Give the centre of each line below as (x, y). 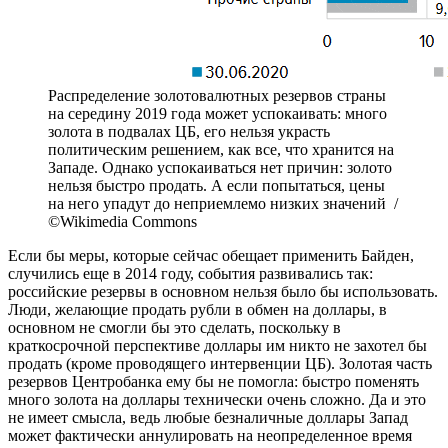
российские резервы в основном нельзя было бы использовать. (223, 292)
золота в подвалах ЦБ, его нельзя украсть (189, 132)
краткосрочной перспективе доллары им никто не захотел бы (217, 346)
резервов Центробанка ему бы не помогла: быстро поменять (213, 382)
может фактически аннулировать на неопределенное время (210, 436)
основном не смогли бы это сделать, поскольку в (174, 328)
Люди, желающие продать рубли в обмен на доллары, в (197, 310)
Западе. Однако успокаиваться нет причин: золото (220, 168)
